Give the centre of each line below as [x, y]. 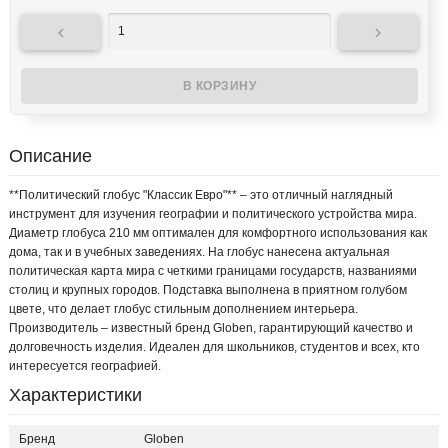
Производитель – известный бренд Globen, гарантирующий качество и [211, 328]
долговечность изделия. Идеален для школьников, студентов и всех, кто [214, 347]
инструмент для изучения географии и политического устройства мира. [213, 214]
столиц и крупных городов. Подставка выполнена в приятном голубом [208, 290]
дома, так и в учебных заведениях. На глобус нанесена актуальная [199, 252]
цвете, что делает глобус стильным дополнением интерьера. [183, 309]
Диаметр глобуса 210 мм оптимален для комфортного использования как [218, 233]
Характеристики [75, 395]
